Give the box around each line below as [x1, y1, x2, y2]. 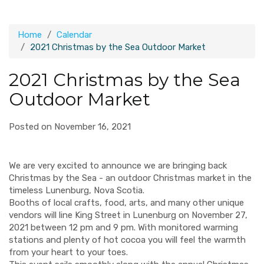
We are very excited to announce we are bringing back [9, 160, 227, 171]
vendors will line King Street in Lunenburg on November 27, [9, 210, 247, 220]
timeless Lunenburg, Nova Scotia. [9, 185, 144, 196]
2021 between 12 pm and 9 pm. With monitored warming [9, 222, 238, 233]
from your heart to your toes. [9, 247, 128, 258]
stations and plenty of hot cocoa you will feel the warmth [9, 235, 246, 245]
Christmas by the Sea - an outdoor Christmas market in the [9, 173, 252, 183]
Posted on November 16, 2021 [9, 121, 131, 132]
